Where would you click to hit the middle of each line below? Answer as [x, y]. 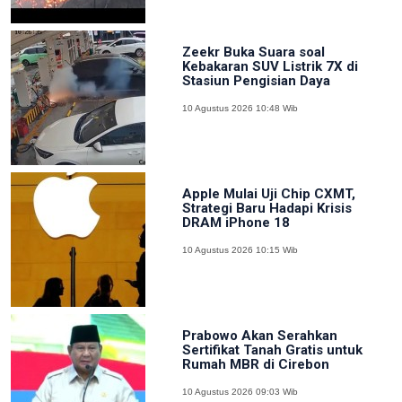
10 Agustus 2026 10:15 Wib [240, 249]
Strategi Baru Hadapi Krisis [267, 208]
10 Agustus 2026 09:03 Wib [240, 391]
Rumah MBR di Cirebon [255, 364]
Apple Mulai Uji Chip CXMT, [268, 193]
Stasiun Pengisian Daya [256, 80]
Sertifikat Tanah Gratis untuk [272, 350]
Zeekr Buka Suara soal [253, 52]
